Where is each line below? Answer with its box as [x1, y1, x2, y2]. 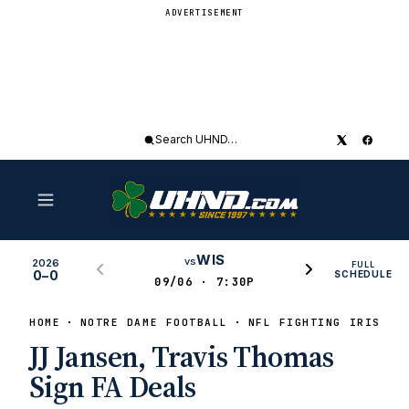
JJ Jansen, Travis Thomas [29, 337, 334, 377]
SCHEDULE [334, 267, 393, 279]
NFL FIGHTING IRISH [247, 316, 389, 329]
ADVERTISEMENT [164, 7, 245, 18]
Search [142, 140, 184, 155]
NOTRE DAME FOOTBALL [79, 316, 228, 329]
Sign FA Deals [29, 367, 196, 407]
